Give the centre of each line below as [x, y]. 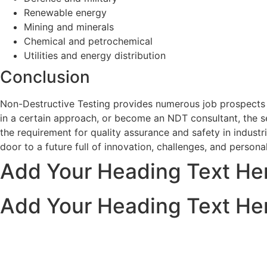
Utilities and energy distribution [95, 55]
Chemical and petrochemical [88, 41]
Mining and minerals [69, 27]
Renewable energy [65, 13]
